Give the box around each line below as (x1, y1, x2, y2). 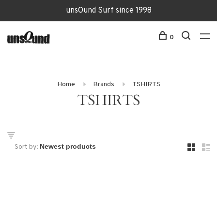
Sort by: (15, 143, 38, 151)
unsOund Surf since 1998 (65, 6, 152, 15)
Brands (93, 80, 114, 89)
